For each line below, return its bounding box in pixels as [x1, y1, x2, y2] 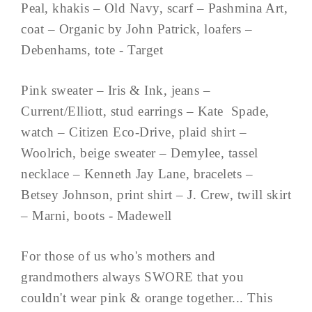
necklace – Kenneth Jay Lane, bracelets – [21, 166, 253, 181]
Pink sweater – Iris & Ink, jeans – [21, 82, 210, 97]
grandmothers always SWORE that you [21, 269, 244, 284]
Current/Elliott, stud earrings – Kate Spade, [21, 103, 270, 118]
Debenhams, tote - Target [21, 42, 178, 57]
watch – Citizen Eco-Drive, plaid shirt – [21, 124, 247, 139]
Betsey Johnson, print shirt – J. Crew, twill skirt [21, 187, 291, 202]
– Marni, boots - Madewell [21, 208, 187, 223]
